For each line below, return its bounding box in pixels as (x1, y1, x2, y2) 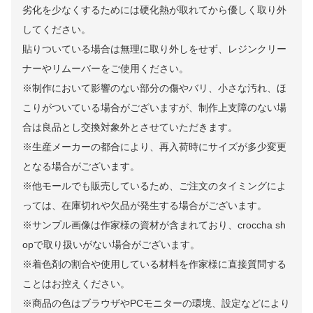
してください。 (22, 24, 91, 36)
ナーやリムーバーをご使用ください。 (22, 63, 189, 75)
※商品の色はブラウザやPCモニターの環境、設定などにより (22, 298, 290, 310)
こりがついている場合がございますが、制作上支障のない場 (22, 102, 286, 114)
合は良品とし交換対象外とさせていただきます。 (22, 122, 238, 133)
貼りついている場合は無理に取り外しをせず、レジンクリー (22, 43, 286, 55)
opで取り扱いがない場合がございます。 (22, 239, 200, 251)
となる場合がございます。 (22, 161, 140, 173)
